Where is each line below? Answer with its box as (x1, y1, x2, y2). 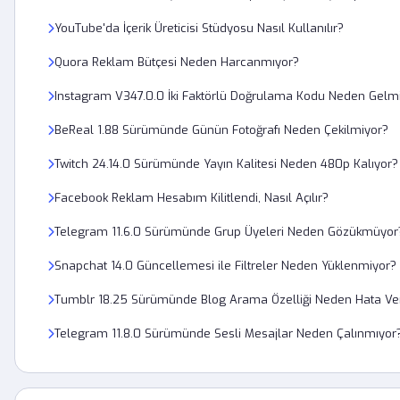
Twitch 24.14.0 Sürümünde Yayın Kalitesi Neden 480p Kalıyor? (54, 156, 398, 171)
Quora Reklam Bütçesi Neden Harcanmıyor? (54, 54, 299, 70)
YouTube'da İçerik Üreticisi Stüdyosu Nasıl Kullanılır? (54, 21, 344, 36)
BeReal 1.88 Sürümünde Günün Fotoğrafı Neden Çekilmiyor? (54, 122, 388, 137)
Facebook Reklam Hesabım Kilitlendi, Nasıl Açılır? (54, 190, 329, 205)
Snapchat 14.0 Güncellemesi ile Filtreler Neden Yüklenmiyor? (54, 258, 396, 273)
